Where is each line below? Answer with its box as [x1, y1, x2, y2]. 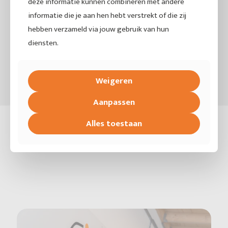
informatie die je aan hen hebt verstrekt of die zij [28, 9, 186, 22]
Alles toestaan [86, 116, 142, 131]
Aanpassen [93, 95, 135, 109]
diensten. [28, 36, 59, 49]
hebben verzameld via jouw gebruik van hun [28, 22, 169, 36]
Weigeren [96, 73, 132, 88]
